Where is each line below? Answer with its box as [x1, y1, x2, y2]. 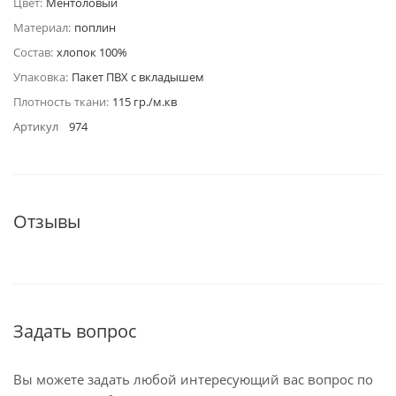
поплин [74, 19, 116, 35]
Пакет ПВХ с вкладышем [72, 69, 204, 85]
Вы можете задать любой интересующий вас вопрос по [13, 370, 373, 388]
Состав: [13, 44, 53, 60]
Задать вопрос [13, 319, 137, 343]
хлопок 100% [57, 44, 127, 60]
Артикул [13, 118, 58, 134]
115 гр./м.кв [112, 94, 177, 110]
